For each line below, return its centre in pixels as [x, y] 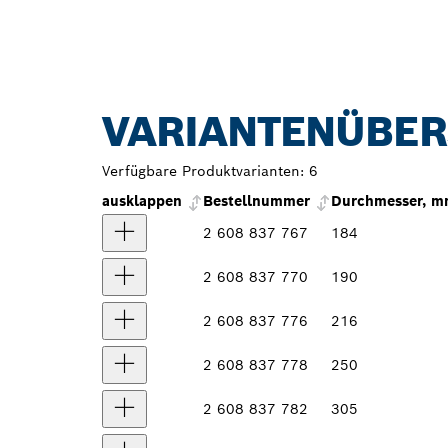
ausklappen [142, 201]
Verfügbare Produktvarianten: [203, 171]
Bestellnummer [256, 201]
